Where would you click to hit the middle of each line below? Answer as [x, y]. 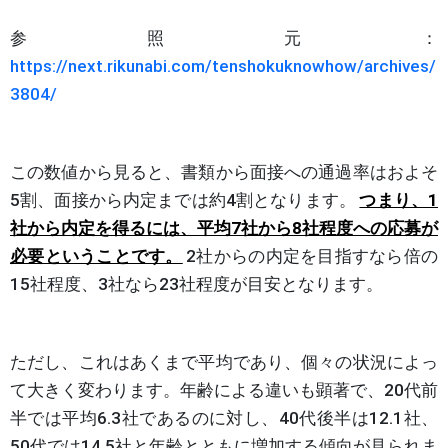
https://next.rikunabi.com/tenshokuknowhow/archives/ [223, 65]
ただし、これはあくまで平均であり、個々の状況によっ [224, 361]
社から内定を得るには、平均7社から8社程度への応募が [224, 227]
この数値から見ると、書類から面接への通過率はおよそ [224, 171]
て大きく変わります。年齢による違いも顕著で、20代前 [224, 389]
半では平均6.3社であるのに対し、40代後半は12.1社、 [224, 417]
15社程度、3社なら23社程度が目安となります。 [196, 283]
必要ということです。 [96, 255]
